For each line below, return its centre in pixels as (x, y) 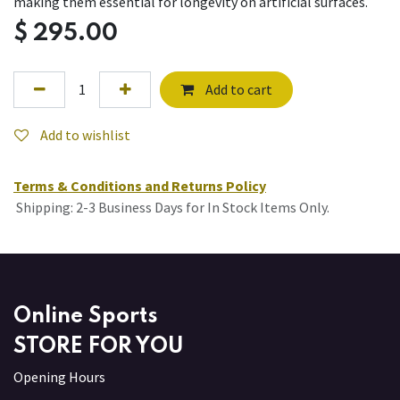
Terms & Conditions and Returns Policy (140, 186)
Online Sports (86, 317)
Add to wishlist (85, 134)
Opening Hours (59, 377)
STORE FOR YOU (99, 347)
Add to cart (237, 90)
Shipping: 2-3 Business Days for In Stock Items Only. (171, 208)
